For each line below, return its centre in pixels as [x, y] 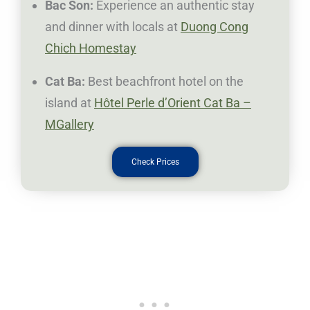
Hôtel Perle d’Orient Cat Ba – [173, 103]
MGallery [70, 125]
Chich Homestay [91, 48]
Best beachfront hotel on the [166, 82]
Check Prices [155, 162]
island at [70, 103]
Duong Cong [215, 27]
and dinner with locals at [113, 27]
